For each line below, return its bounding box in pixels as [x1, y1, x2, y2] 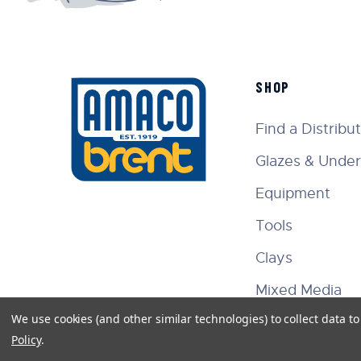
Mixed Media [255, 280, 342, 299]
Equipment [255, 184, 330, 202]
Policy [11, 332, 41, 347]
